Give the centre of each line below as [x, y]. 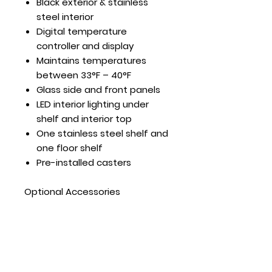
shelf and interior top [84, 119]
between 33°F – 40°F [84, 75]
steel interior [65, 17]
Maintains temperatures [91, 60]
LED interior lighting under [93, 104]
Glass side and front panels [98, 90]
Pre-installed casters [84, 162]
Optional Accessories [72, 192]
